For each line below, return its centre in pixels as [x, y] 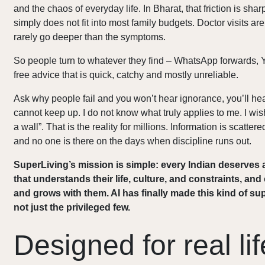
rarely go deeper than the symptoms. [90, 37]
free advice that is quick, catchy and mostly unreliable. [126, 75]
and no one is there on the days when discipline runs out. [133, 141]
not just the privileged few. [72, 207]
